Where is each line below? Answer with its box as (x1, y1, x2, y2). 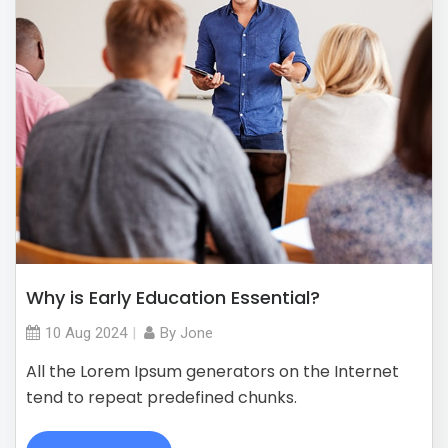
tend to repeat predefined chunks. (26, 385, 297, 409)
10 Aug (45, 323, 91, 342)
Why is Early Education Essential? (26, 284, 320, 310)
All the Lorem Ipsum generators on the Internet (26, 359, 399, 383)
